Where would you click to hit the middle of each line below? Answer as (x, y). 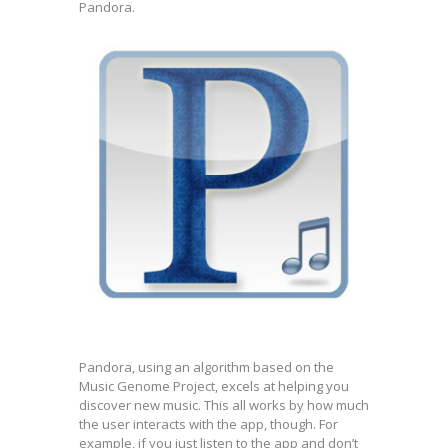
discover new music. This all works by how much (224, 405)
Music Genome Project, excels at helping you (214, 386)
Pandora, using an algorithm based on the (206, 367)
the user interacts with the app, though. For (208, 424)
